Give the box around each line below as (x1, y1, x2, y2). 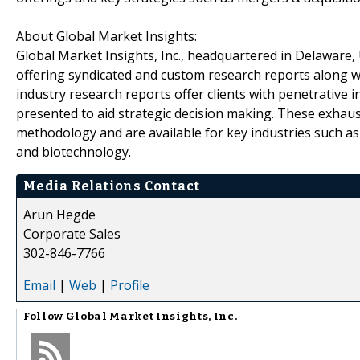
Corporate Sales (23, 224, 121, 243)
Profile (110, 276, 149, 294)
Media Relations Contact (23, 178, 200, 194)
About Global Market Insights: (16, 27, 197, 45)
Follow (23, 309, 66, 323)
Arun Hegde (23, 205, 96, 223)
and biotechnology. (16, 142, 131, 161)
